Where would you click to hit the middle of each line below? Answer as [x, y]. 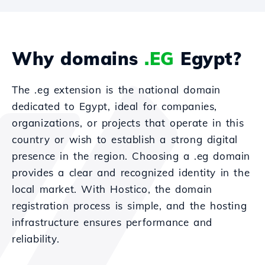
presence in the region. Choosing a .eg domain [131, 156]
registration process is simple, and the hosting [130, 206]
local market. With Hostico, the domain [112, 189]
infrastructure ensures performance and [112, 222]
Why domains [78, 59]
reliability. [36, 239]
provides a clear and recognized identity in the [131, 172]
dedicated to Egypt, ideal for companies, [115, 106]
